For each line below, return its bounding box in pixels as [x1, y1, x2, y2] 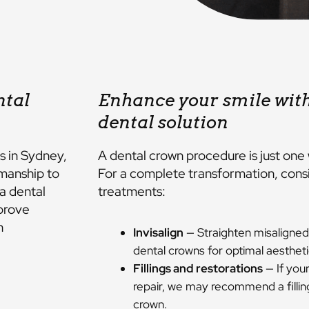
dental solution [98, 111, 228, 132]
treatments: [98, 182, 166, 200]
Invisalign [133, 224, 183, 240]
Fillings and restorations [133, 260, 263, 276]
